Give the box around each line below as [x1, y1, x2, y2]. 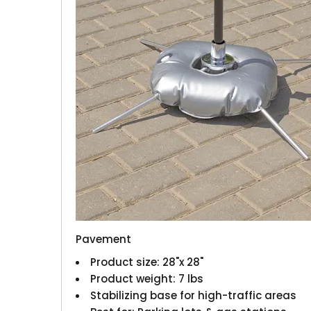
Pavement [76, 231, 132, 246]
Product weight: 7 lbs [90, 271, 204, 286]
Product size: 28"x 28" [90, 254, 204, 269]
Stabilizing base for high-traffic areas [90, 287, 297, 303]
